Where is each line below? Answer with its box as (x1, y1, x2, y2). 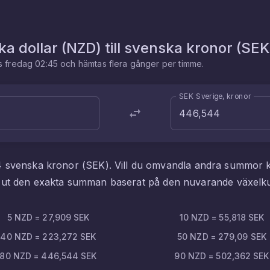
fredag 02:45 (5, 58, 58, 69)
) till (96, 39, 124, 57)
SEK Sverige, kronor (179, 91, 252, 101)
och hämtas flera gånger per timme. (58, 58, 204, 69)
